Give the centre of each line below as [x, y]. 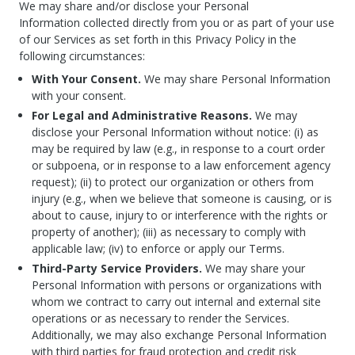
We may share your [254, 268]
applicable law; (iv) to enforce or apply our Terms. [158, 248]
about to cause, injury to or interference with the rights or [179, 215]
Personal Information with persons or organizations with [177, 285]
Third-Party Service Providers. [117, 268]
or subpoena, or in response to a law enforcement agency [181, 165]
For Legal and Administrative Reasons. [143, 115]
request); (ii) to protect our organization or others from [173, 182]
